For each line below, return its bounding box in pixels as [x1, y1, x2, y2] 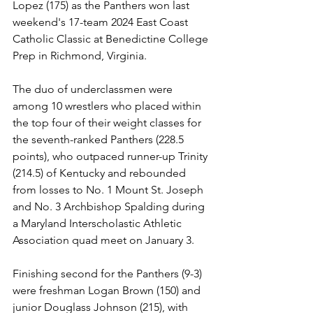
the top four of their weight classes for [13, 116, 204, 129]
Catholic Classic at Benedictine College [13, 32, 211, 45]
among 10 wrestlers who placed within [13, 99, 204, 112]
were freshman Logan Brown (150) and [13, 284, 203, 297]
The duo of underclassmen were [13, 82, 175, 96]
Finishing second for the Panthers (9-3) [13, 267, 205, 280]
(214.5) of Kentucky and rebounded [13, 166, 189, 180]
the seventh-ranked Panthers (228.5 [13, 133, 187, 146]
